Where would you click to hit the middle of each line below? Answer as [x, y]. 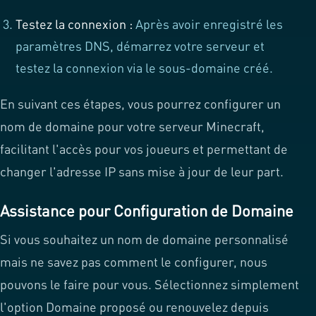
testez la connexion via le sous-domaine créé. [145, 68]
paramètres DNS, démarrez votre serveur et [140, 46]
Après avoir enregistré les [208, 24]
